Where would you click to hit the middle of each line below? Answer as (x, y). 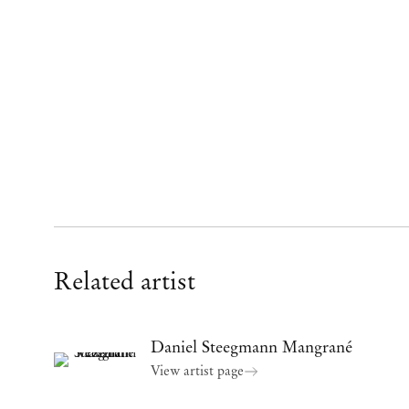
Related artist (125, 281)
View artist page (198, 369)
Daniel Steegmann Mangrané (252, 346)
